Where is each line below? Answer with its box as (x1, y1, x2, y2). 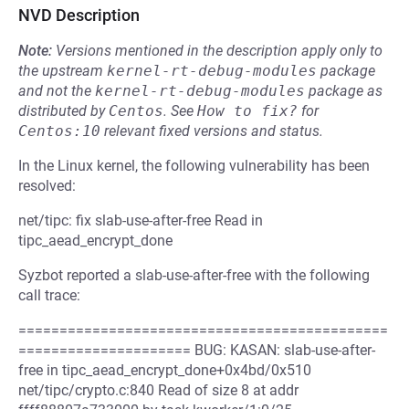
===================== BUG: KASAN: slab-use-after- (18, 341, 375, 359)
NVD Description (18, 5, 140, 25)
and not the (18, 82, 95, 100)
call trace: (18, 287, 80, 304)
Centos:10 (18, 122, 100, 140)
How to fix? (197, 102, 298, 120)
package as (305, 82, 383, 100)
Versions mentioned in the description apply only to (56, 42, 383, 59)
